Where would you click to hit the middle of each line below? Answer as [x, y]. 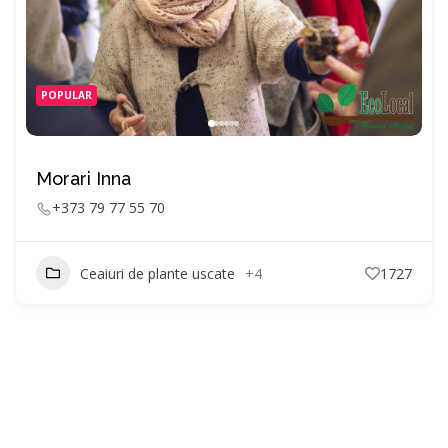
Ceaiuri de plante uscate [157, 273]
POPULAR [66, 95]
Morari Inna [83, 178]
